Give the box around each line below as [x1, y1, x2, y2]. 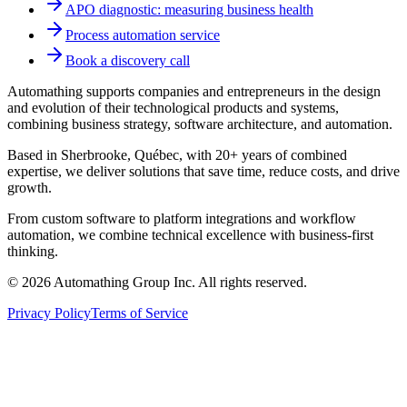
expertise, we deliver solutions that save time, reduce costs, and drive [7, 164, 400, 180]
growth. [7, 180, 52, 196]
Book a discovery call [65, 53, 190, 69]
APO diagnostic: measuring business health [65, 2, 313, 18]
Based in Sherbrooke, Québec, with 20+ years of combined [7, 147, 347, 164]
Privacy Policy [7, 305, 91, 322]
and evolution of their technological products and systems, [7, 100, 339, 116]
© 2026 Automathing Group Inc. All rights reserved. [7, 274, 307, 291]
